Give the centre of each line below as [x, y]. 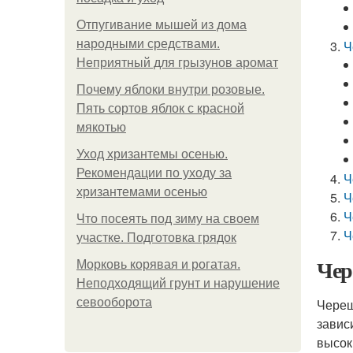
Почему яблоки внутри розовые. [171, 89]
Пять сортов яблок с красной [160, 108]
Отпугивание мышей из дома [162, 25]
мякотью [101, 127]
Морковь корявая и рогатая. [158, 264]
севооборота [114, 302]
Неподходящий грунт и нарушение [178, 283]
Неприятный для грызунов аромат [177, 63]
